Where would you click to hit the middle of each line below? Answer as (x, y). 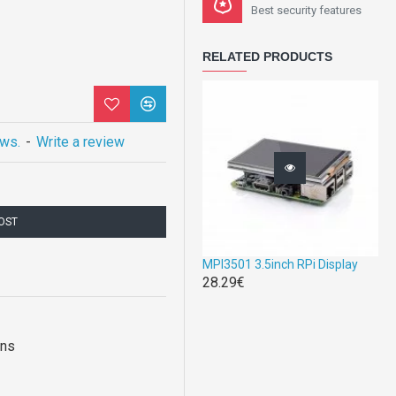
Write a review (81, 142)
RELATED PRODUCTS (267, 57)
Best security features (306, 10)
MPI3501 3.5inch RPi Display (280, 264)
